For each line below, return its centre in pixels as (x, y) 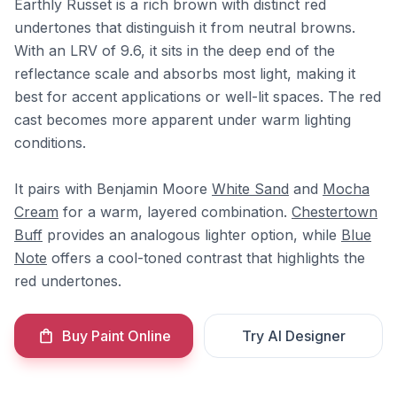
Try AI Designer (293, 336)
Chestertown (335, 212)
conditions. (50, 143)
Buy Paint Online (116, 336)
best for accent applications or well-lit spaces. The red (198, 97)
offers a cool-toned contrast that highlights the (206, 258)
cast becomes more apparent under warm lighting (183, 120)
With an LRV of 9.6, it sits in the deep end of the (175, 51)
